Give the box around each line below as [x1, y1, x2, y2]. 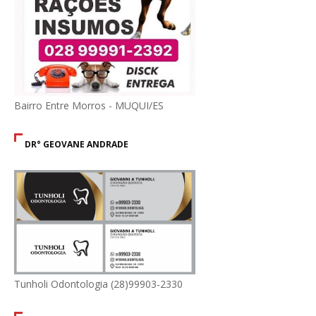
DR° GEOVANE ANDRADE [25, 138, 128, 151]
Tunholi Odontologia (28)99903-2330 [14, 277, 183, 291]
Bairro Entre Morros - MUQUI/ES [14, 99, 164, 113]
